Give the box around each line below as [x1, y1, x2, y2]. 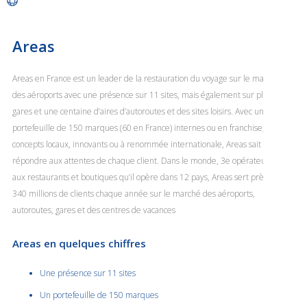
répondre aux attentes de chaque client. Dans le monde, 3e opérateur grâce [12, 154, 291, 167]
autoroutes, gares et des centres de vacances [12, 204, 175, 216]
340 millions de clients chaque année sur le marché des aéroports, [12, 187, 255, 199]
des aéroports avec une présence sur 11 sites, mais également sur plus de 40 [12, 88, 295, 101]
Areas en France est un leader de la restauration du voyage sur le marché [12, 72, 280, 84]
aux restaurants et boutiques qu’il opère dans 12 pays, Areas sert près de [12, 171, 279, 183]
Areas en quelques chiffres [12, 236, 146, 250]
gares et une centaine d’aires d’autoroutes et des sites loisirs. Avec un [12, 105, 264, 117]
